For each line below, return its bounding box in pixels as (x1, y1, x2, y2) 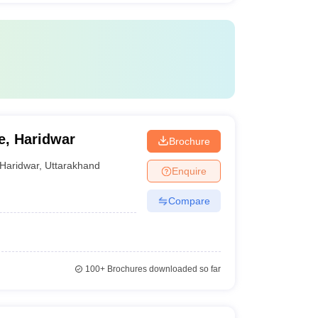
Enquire (171, 165, 207, 177)
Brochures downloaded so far (104, 264, 221, 274)
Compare (168, 194, 210, 207)
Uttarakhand (45, 159, 101, 171)
